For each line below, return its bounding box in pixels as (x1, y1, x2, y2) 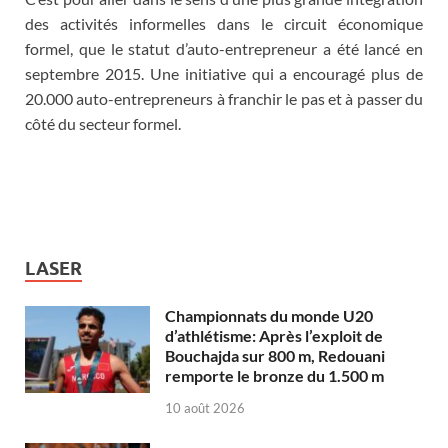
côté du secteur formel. (25, 114, 181, 134)
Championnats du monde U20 (165, 306, 373, 326)
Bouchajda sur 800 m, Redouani (165, 346, 385, 366)
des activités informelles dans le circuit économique (25, 14, 423, 34)
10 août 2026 (165, 400, 245, 417)
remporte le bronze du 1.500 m (165, 366, 384, 386)
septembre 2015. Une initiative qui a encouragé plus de (25, 64, 423, 84)
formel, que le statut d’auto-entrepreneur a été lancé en (25, 39, 423, 59)
